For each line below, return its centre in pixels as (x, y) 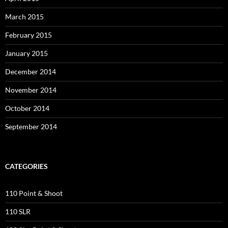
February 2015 (28, 35)
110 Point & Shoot (34, 193)
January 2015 (26, 53)
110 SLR (18, 212)
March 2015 (24, 17)
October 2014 (27, 108)
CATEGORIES (26, 166)
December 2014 (31, 72)
